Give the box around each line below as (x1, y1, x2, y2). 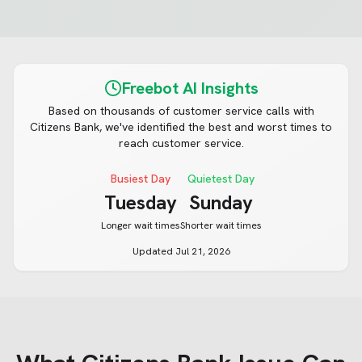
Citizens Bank (30, 120, 99, 134)
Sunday (188, 190, 253, 215)
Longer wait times (100, 219, 180, 232)
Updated (132, 245, 175, 258)
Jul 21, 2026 (175, 245, 230, 258)
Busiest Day (110, 171, 170, 186)
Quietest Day (187, 171, 255, 186)
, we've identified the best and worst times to (99, 120, 332, 134)
